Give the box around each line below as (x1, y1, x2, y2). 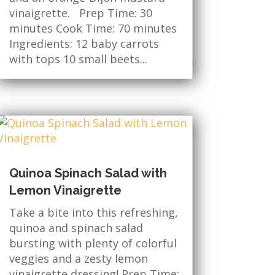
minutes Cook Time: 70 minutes (9, 21, 177, 36)
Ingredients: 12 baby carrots (9, 36, 159, 52)
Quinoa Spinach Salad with (9, 166, 167, 181)
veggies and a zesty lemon (9, 251, 148, 266)
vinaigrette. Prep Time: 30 (9, 6, 152, 21)
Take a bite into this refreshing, (9, 205, 178, 220)
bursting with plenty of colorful (9, 236, 177, 251)
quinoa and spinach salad (9, 220, 143, 236)
